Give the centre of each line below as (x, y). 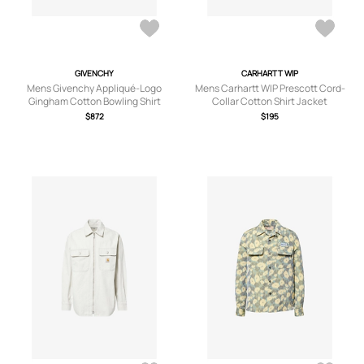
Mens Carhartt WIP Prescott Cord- (270, 88)
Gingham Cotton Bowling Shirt (94, 101)
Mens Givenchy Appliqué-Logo (94, 88)
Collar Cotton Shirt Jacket (270, 101)
